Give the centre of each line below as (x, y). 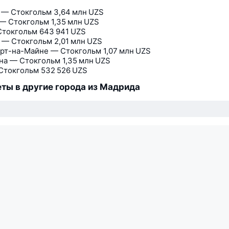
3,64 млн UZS (79, 12)
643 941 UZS (63, 31)
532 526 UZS (64, 70)
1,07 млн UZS (127, 51)
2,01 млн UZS (78, 41)
